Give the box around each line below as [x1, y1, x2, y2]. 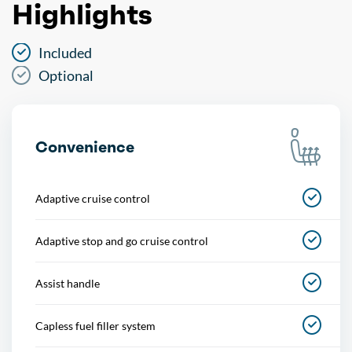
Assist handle [35, 276, 100, 290]
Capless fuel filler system [35, 318, 156, 332]
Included [38, 43, 92, 61]
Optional [38, 66, 93, 84]
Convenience [35, 136, 134, 157]
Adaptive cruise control [35, 191, 150, 205]
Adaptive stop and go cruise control [35, 233, 208, 247]
